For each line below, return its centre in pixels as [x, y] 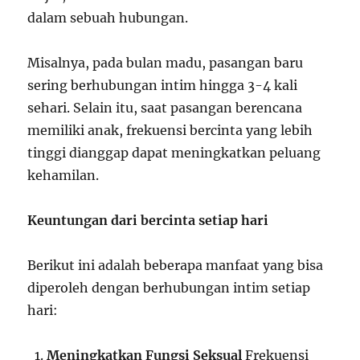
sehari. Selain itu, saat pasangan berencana [165, 107]
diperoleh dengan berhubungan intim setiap [169, 287]
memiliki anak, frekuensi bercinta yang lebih [170, 130]
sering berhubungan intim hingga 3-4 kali [163, 85]
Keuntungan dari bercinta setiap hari [148, 220]
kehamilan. [63, 175]
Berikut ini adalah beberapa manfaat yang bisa [176, 265]
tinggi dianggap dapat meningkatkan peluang [174, 152]
